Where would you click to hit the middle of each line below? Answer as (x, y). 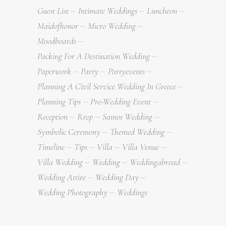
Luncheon (162, 11)
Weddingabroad (155, 162)
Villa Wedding (60, 162)
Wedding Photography (72, 192)
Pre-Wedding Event (121, 102)
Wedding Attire (62, 177)
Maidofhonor (58, 26)
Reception (52, 117)
